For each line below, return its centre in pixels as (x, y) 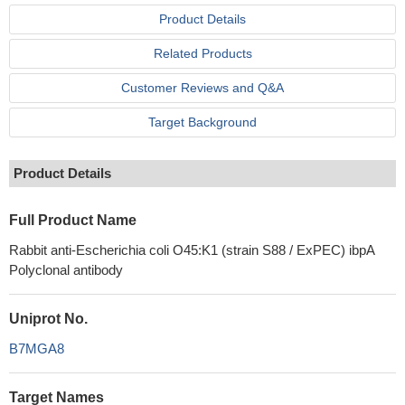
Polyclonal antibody (66, 270)
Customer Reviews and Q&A (202, 88)
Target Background (202, 122)
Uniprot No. (48, 319)
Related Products (202, 53)
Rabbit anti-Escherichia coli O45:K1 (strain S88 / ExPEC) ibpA (192, 250)
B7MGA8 (37, 348)
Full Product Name (73, 220)
